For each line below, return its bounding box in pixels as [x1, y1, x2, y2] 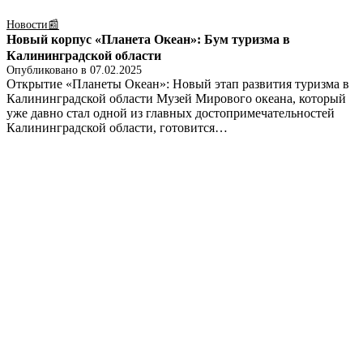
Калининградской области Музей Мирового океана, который [6, 92, 346, 106]
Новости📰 [6, 19, 59, 32]
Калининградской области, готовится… [6, 121, 228, 135]
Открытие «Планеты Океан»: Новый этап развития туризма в [6, 77, 349, 92]
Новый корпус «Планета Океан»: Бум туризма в [6, 32, 290, 47]
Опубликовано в [6, 64, 90, 77]
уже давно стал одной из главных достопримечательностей [6, 106, 335, 121]
